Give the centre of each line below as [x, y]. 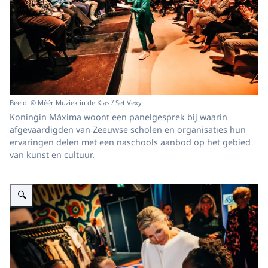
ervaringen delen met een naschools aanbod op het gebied [130, 142]
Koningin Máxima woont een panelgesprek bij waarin [118, 117]
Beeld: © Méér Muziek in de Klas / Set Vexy [76, 102]
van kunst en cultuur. [52, 155]
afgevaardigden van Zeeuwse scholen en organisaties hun [128, 130]
